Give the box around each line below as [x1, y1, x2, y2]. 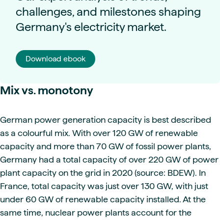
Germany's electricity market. [16, 20, 166, 33]
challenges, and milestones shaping [16, 4, 201, 18]
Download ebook [26, 54, 85, 63]
